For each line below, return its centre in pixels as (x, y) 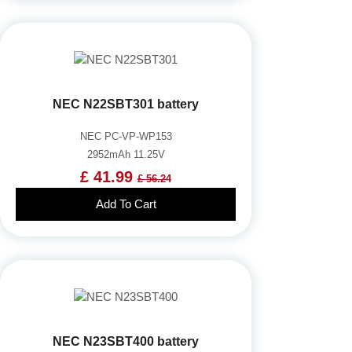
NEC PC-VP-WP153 (126, 136)
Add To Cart (126, 203)
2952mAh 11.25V (126, 154)
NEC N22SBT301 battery (126, 104)
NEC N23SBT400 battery (126, 341)
